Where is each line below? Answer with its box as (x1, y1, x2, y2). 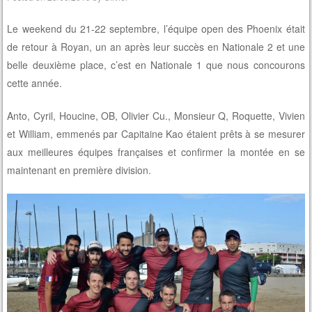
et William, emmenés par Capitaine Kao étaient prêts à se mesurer (7, 127, 305, 141)
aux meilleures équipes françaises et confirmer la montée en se (7, 145, 305, 159)
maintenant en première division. (7, 163, 152, 178)
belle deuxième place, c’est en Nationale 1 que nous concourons (7, 58, 305, 72)
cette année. (7, 76, 63, 91)
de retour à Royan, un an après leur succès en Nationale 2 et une (7, 40, 305, 54)
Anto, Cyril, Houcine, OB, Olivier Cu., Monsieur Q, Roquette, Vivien (7, 109, 305, 123)
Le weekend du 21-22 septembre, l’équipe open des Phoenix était (7, 22, 305, 36)
